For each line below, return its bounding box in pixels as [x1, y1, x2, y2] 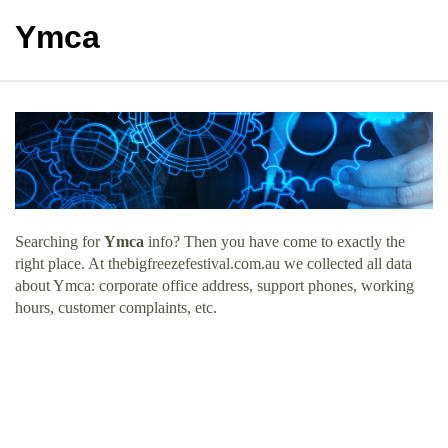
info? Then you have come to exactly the [144, 232, 405, 250]
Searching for [15, 232, 104, 250]
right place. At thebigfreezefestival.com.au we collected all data [15, 254, 412, 272]
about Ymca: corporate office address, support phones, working [15, 276, 414, 294]
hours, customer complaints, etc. [15, 298, 217, 316]
